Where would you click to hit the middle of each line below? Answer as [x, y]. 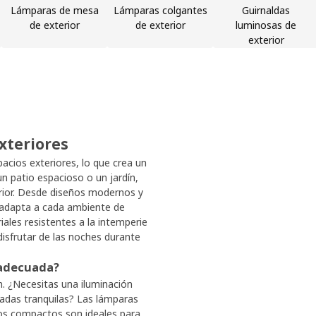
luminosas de [266, 25]
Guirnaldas [266, 11]
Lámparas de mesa [54, 11]
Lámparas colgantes [160, 11]
